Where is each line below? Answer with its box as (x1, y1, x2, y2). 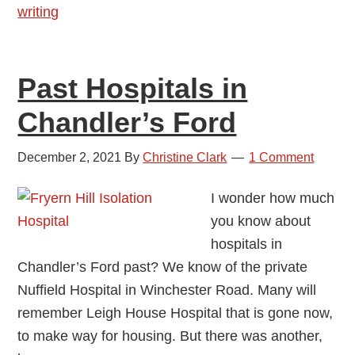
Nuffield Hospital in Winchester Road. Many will (17, 281, 317, 298)
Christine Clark (143, 150, 227, 164)
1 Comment (249, 150, 315, 164)
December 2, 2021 (17, 150, 122, 164)
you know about (211, 212, 311, 229)
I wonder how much (211, 189, 335, 206)
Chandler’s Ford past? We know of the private (17, 258, 308, 275)
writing (17, 3, 59, 20)
